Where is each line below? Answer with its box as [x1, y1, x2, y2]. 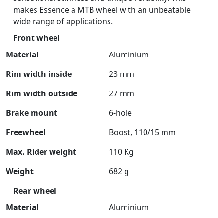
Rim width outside [6, 88, 77, 99]
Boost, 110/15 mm [109, 127, 176, 138]
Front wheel [13, 33, 60, 43]
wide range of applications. [13, 16, 113, 27]
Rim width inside [6, 69, 72, 79]
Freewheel [6, 127, 46, 138]
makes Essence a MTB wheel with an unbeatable [13, 4, 191, 15]
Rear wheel [13, 185, 56, 196]
